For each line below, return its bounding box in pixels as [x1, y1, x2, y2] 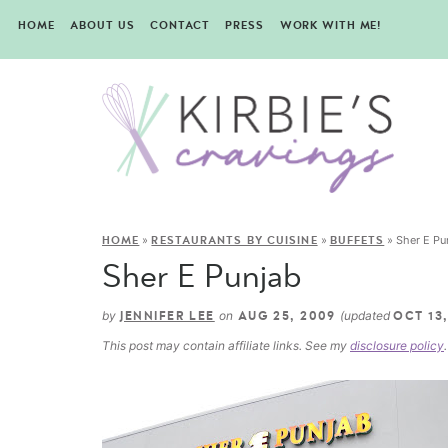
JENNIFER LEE [120, 310, 215, 323]
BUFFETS [329, 235, 385, 247]
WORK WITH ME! [279, 20, 382, 31]
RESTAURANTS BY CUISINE [151, 235, 318, 247]
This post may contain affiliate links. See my [102, 338, 350, 354]
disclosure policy [350, 338, 444, 354]
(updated [340, 308, 394, 324]
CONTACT [150, 20, 210, 31]
